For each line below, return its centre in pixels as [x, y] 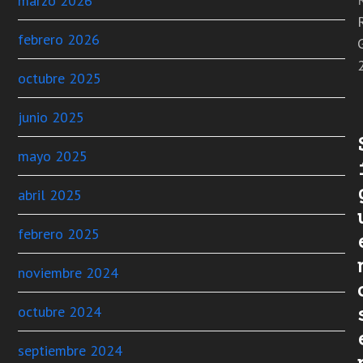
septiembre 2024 [70, 350]
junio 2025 [51, 117]
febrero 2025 [59, 234]
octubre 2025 [60, 78]
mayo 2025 [53, 156]
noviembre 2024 [68, 273]
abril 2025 [50, 195]
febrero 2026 [59, 39]
